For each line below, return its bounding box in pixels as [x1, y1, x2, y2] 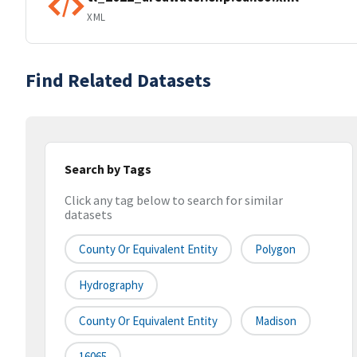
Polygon [255, 241, 296, 257]
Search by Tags [65, 161, 151, 177]
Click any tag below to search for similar [65, 192, 283, 209]
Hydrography [79, 277, 143, 293]
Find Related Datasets [25, 68, 211, 92]
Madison [255, 313, 296, 329]
